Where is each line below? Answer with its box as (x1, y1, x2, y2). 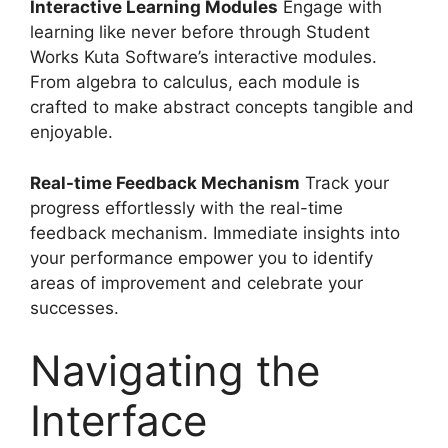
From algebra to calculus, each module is (30, 72, 360, 92)
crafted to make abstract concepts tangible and (30, 97, 414, 117)
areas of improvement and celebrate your (30, 272, 363, 293)
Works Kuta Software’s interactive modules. (30, 47, 377, 67)
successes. (30, 297, 119, 318)
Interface (30, 395, 207, 446)
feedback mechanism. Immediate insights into (30, 222, 400, 243)
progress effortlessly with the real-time (30, 197, 343, 218)
